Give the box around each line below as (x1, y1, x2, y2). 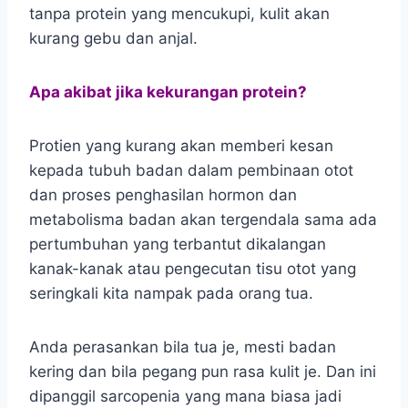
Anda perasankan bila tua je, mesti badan (29, 337, 336, 356)
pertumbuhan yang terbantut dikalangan (29, 234, 326, 253)
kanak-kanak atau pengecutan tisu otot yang (29, 259, 356, 278)
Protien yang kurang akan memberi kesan (29, 136, 333, 155)
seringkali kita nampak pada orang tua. (29, 283, 313, 302)
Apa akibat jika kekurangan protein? (29, 82, 307, 101)
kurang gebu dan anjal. (29, 28, 198, 47)
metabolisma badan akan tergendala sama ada (29, 209, 377, 229)
